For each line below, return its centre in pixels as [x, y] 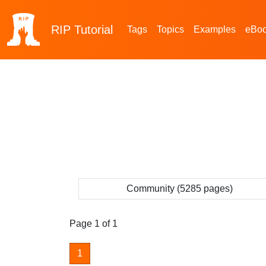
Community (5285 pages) [179, 189]
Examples [215, 29]
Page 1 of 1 [94, 224]
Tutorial [94, 30]
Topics [170, 29]
